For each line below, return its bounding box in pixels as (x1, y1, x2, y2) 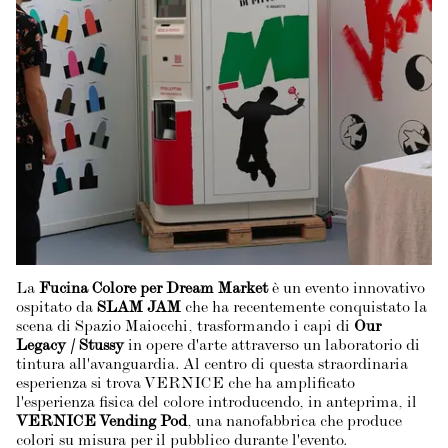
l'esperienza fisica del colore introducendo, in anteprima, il (16, 396, 417, 412)
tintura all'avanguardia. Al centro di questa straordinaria (16, 358, 408, 374)
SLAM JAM (97, 301, 181, 317)
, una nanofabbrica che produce (187, 415, 402, 431)
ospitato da (16, 301, 97, 317)
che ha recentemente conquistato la (181, 301, 427, 317)
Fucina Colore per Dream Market (39, 282, 268, 298)
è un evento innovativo (268, 282, 425, 298)
